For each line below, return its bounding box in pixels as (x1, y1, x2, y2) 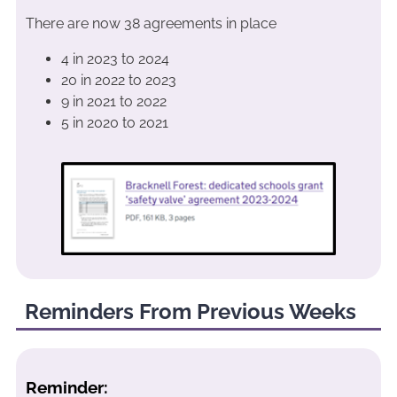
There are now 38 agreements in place (25, 14, 276, 32)
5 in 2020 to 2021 (60, 113, 168, 131)
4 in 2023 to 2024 (60, 50, 169, 67)
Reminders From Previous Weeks (25, 299, 356, 325)
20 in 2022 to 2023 (60, 71, 176, 89)
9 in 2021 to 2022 (60, 92, 167, 110)
